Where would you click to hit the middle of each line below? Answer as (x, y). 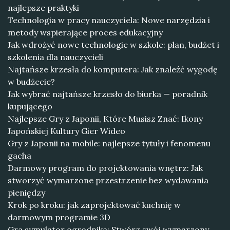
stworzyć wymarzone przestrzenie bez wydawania (108, 180)
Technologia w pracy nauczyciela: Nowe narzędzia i (109, 20)
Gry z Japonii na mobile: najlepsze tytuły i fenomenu (109, 143)
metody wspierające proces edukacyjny (85, 32)
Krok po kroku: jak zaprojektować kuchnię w (94, 205)
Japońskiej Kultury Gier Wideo (66, 131)
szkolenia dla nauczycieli (55, 57)
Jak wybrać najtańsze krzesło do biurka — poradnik (108, 94)
